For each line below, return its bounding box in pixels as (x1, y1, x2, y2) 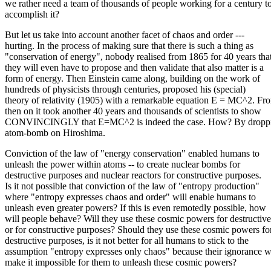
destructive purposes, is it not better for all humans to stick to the (5, 235, 249, 246)
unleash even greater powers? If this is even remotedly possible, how (5, 202, 266, 213)
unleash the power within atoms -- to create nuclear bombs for (5, 158, 240, 169)
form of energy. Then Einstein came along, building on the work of (5, 73, 260, 83)
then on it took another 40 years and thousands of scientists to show (5, 105, 261, 116)
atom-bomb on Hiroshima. (5, 127, 105, 138)
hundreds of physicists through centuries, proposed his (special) (5, 83, 246, 94)
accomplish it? (5, 8, 59, 19)
